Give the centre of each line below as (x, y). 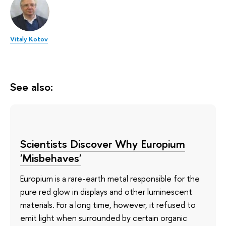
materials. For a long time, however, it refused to (108, 204)
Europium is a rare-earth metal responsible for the (110, 178)
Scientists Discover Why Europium (103, 144)
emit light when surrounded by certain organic (104, 217)
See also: (32, 87)
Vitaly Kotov (29, 39)
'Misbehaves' (51, 158)
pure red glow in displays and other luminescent (106, 191)
